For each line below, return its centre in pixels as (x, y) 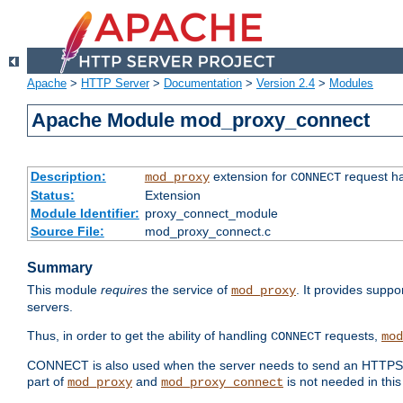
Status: (52, 196)
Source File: (67, 232)
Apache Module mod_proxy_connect (201, 121)
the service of (189, 290)
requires (124, 290)
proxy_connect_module (211, 214)
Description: (68, 177)
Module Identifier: (85, 214)
